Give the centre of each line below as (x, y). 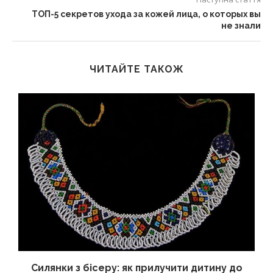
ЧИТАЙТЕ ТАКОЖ (136, 69)
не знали (241, 26)
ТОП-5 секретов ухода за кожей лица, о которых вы (146, 14)
